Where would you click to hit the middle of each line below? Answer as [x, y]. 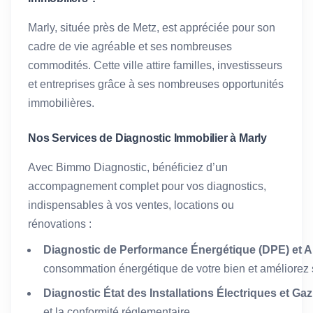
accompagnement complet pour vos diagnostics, [147, 186]
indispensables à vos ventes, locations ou [131, 205]
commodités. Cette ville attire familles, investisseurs [155, 65]
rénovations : [60, 224]
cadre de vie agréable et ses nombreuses [130, 46]
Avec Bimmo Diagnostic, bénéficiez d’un [128, 167]
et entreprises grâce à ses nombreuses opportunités [156, 84]
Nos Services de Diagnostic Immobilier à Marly [147, 138]
